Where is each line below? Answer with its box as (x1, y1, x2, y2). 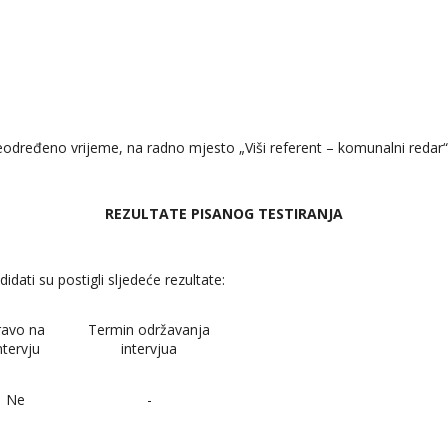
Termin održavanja (88, 319, 210, 339)
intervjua (121, 338, 177, 358)
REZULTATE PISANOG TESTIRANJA (105, 203, 343, 223)
